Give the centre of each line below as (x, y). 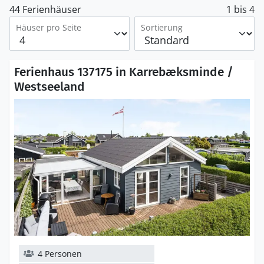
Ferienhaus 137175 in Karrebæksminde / (124, 72)
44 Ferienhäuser (45, 9)
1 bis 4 (240, 9)
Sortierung (161, 27)
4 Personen (60, 254)
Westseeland (49, 87)
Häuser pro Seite (48, 27)
